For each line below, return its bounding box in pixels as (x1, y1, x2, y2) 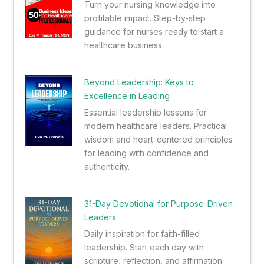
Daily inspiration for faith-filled (84, 229, 200, 239)
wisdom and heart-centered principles (84, 134, 233, 145)
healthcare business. (84, 40, 164, 51)
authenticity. (84, 161, 130, 172)
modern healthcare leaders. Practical (84, 121, 227, 131)
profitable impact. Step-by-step (84, 13, 206, 24)
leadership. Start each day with (84, 242, 204, 253)
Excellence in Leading (84, 91, 170, 101)
